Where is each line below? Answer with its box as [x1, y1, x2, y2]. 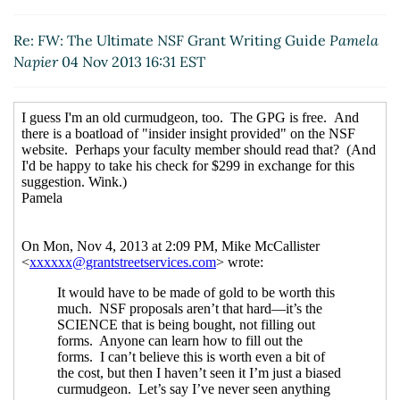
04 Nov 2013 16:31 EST [58, 53, 205, 71]
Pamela [329, 31, 379, 50]
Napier [13, 53, 58, 71]
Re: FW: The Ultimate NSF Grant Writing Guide [13, 31, 329, 50]
